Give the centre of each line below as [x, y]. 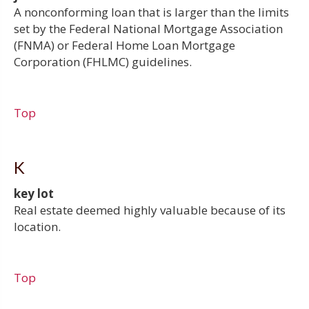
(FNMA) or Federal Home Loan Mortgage [124, 45]
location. [37, 226]
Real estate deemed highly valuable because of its [150, 210]
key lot [34, 193]
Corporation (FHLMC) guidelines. [103, 61]
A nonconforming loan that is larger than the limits [151, 12]
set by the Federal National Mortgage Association [148, 28]
